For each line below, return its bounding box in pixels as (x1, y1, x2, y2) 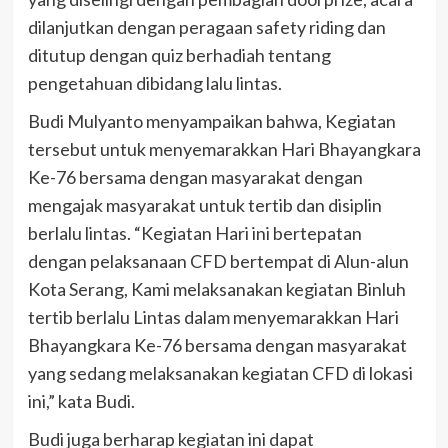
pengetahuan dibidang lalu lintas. (27, 71, 282, 94)
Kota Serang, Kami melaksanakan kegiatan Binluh (27, 277, 406, 300)
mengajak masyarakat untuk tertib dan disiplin (27, 193, 382, 216)
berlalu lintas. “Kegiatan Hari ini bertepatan (27, 221, 362, 244)
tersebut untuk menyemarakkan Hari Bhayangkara (27, 137, 421, 160)
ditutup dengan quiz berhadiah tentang (27, 43, 331, 66)
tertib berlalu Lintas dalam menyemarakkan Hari (27, 305, 399, 328)
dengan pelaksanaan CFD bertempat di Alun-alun (27, 249, 409, 272)
